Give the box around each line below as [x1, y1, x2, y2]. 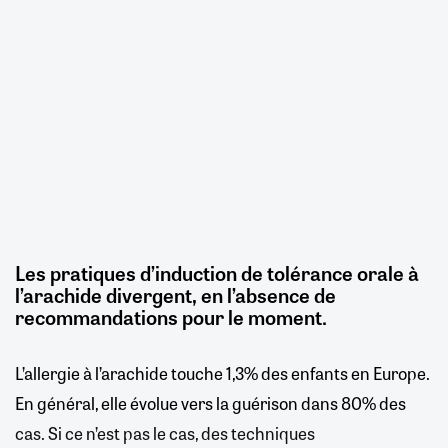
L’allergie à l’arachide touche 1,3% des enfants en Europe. [15, 360, 430, 385]
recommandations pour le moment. [15, 301, 327, 331]
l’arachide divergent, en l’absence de [15, 279, 336, 309]
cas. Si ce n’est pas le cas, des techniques [15, 420, 315, 445]
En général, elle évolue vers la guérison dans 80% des [15, 390, 406, 415]
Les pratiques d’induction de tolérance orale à [15, 257, 419, 287]
